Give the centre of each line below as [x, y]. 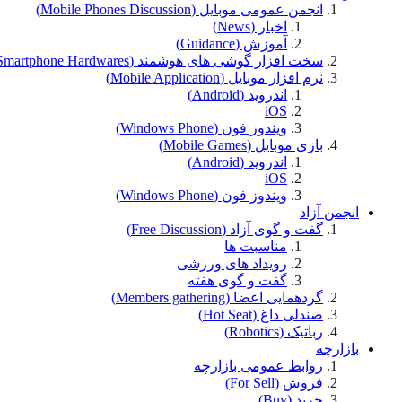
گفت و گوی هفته [237, 280]
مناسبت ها [256, 246]
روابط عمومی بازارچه [258, 365]
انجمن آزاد [329, 212]
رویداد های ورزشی [232, 263]
